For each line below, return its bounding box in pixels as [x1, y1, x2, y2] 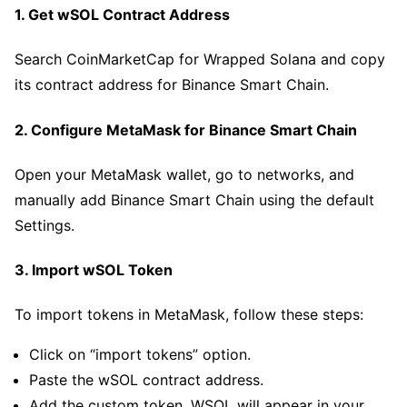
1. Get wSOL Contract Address [15, 5, 230, 25]
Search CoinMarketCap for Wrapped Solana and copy [15, 50, 385, 69]
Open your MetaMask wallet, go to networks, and [15, 164, 354, 184]
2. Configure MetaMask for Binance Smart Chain [15, 120, 357, 139]
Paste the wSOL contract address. [29, 371, 263, 390]
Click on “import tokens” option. [29, 345, 251, 364]
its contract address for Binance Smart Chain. [15, 75, 329, 94]
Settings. [15, 215, 74, 234]
